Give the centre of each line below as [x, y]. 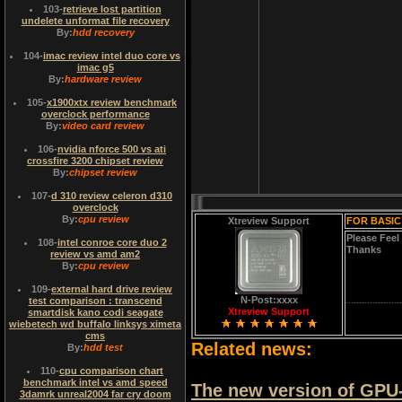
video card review [103, 126]
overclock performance [95, 114]
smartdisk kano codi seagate [95, 312]
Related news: [252, 349]
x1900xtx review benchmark [112, 102]
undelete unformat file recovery [95, 21]
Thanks [364, 249]
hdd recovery [103, 32]
